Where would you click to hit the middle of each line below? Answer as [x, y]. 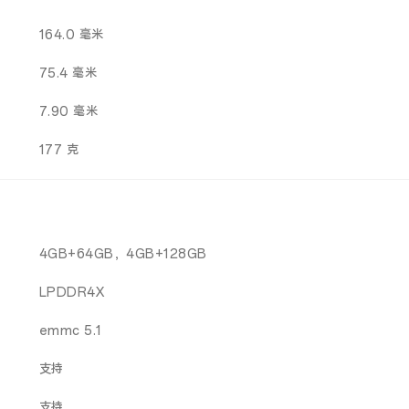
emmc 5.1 [70, 331]
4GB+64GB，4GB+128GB [123, 254]
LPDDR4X [72, 293]
